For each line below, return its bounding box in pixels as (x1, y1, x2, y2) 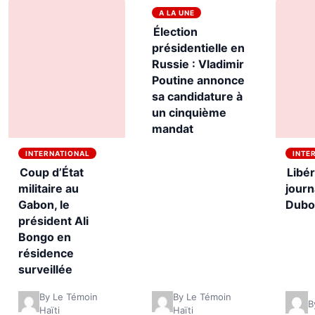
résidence (18, 245, 74, 260)
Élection (153, 24, 198, 39)
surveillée (18, 262, 72, 276)
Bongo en (18, 229, 71, 244)
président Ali (18, 213, 89, 228)
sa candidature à (151, 89, 243, 103)
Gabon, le (18, 197, 70, 212)
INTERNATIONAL (25, 148, 90, 157)
